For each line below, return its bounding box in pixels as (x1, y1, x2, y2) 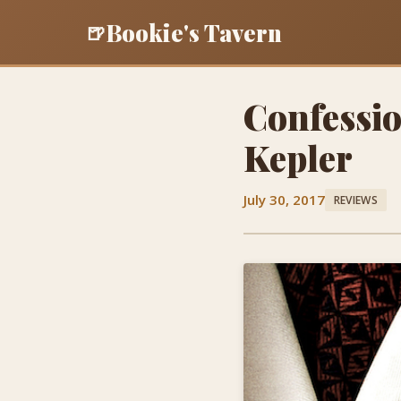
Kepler (243, 134, 353, 181)
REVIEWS (333, 192, 379, 208)
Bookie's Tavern (106, 16, 282, 47)
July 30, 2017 (243, 191, 325, 209)
